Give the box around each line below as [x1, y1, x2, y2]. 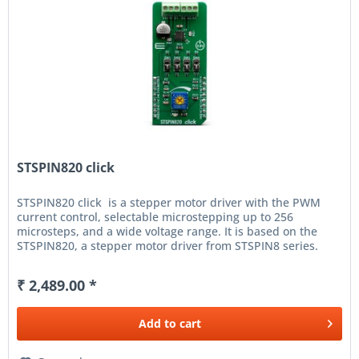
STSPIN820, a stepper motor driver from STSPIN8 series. [17, 237, 319, 253]
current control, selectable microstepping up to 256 [17, 208, 294, 224]
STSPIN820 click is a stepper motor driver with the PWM [17, 194, 321, 210]
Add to [139, 315, 177, 331]
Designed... [17, 252, 78, 268]
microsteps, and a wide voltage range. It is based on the [17, 223, 318, 239]
